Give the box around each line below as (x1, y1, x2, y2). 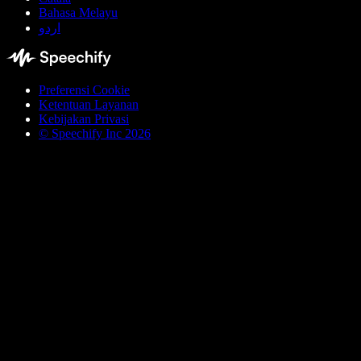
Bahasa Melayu (39, 6, 118, 20)
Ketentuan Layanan (39, 98, 139, 112)
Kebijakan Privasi (39, 112, 129, 127)
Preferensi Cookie (39, 83, 130, 98)
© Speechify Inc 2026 (39, 127, 151, 141)
